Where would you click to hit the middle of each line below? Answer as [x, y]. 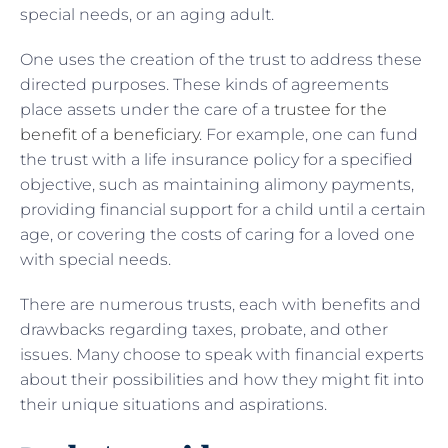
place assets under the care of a [147, 109]
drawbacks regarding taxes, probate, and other [204, 329]
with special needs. [95, 259]
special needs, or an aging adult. [147, 14]
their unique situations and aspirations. [173, 404]
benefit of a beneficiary [109, 134]
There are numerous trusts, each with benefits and [220, 304]
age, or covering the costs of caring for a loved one [217, 234]
